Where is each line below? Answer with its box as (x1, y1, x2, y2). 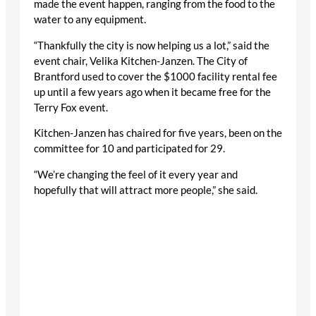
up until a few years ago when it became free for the (34, 85, 271, 98)
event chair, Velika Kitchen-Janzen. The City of (34, 54, 248, 67)
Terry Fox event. (34, 101, 108, 114)
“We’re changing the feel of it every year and (34, 168, 238, 181)
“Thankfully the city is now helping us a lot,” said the (34, 39, 269, 51)
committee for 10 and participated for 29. (34, 142, 225, 155)
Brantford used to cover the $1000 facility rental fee (34, 70, 277, 83)
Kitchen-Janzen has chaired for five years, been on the (34, 127, 282, 140)
